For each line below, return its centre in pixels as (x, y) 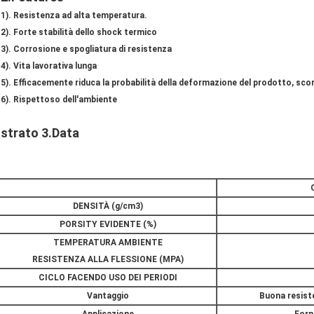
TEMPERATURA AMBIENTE (108, 243)
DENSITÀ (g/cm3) (108, 206)
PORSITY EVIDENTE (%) (108, 225)
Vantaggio (108, 296)
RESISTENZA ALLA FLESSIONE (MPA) (108, 260)
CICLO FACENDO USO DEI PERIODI (108, 278)
